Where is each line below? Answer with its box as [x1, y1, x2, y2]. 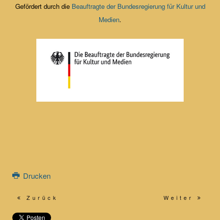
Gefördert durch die [15, 1, 72, 11]
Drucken [21, 170, 51, 181]
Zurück [23, 193, 58, 202]
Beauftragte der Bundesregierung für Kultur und [71, 1, 205, 11]
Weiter [164, 193, 197, 202]
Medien [99, 14, 119, 24]
